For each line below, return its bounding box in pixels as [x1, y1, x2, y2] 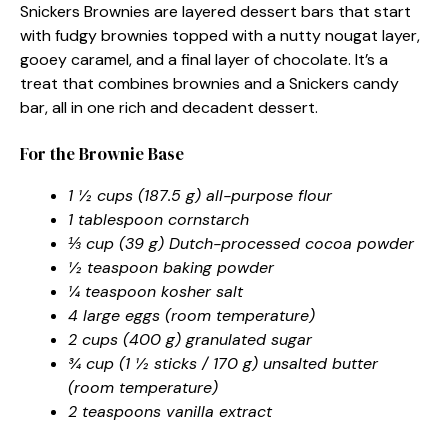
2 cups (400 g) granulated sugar [68, 328, 312, 350]
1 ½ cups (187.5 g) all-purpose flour [68, 184, 332, 206]
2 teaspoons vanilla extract [68, 400, 272, 422]
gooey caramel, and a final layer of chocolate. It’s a [20, 48, 388, 70]
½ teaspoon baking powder [68, 256, 274, 278]
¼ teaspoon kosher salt [68, 280, 243, 302]
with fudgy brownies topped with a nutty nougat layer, [20, 24, 420, 46]
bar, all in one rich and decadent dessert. [20, 96, 318, 118]
